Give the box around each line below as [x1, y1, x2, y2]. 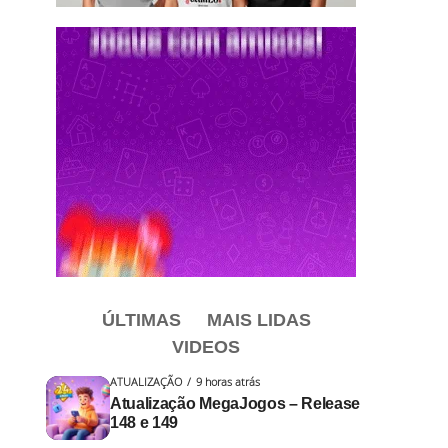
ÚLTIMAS [101, 310, 181, 330]
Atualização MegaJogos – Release [110, 395, 361, 412]
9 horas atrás [196, 374, 260, 389]
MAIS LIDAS [206, 310, 311, 330]
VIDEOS [172, 337, 240, 357]
